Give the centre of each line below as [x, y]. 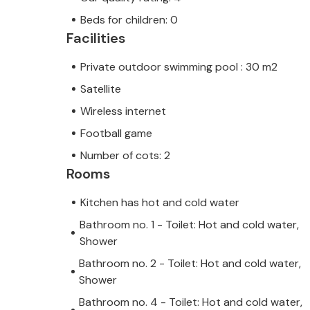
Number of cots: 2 [125, 155]
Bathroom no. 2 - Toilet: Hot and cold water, [190, 263]
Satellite [101, 89]
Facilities [96, 38]
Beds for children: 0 [129, 19]
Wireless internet [123, 111]
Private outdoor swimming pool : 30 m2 [179, 66]
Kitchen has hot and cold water [160, 202]
